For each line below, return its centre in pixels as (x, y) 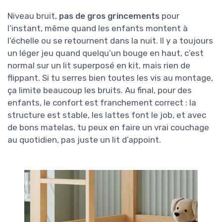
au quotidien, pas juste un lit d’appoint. (84, 139)
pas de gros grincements (109, 16)
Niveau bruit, (33, 16)
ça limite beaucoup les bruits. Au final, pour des (100, 90)
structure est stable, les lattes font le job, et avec (107, 115)
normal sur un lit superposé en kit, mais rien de (99, 65)
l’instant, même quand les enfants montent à (98, 28)
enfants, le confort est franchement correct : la (102, 102)
